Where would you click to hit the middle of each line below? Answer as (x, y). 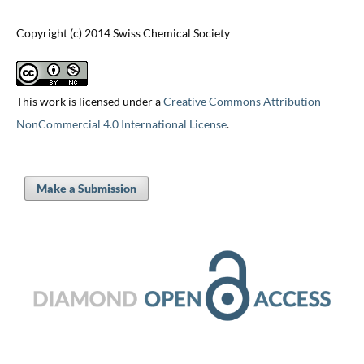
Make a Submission (86, 188)
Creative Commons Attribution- (244, 102)
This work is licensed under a (89, 102)
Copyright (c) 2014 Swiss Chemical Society (123, 33)
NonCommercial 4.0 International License (121, 124)
